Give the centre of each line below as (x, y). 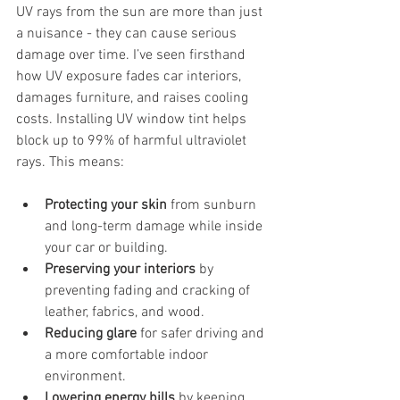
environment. (85, 377)
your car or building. (106, 248)
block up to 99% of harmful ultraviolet (133, 141)
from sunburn (213, 205)
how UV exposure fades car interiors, (130, 77)
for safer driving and (202, 334)
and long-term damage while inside (155, 227)
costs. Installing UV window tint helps (133, 120)
